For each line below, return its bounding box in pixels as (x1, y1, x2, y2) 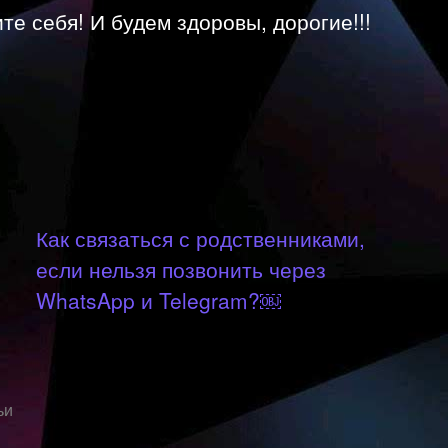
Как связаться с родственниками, (36, 222, 365, 253)
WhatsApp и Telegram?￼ (36, 284, 281, 315)
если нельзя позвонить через (36, 253, 326, 284)
